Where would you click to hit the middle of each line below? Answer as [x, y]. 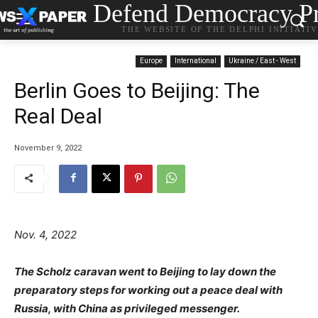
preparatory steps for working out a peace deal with [148, 290]
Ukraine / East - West [262, 61]
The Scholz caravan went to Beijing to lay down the [145, 271]
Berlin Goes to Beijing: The [137, 91]
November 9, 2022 [48, 148]
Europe [151, 61]
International [196, 61]
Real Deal [58, 116]
